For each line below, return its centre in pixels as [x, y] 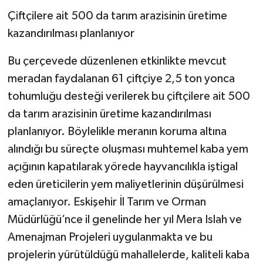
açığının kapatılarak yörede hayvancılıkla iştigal [122, 167]
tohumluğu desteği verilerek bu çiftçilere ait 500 [129, 97]
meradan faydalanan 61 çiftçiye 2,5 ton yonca [121, 79]
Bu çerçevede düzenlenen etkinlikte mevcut [117, 61]
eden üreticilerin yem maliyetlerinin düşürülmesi [125, 185]
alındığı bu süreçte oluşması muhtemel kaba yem [128, 149]
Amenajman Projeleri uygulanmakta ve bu [110, 237]
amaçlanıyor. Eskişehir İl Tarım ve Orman [107, 202]
